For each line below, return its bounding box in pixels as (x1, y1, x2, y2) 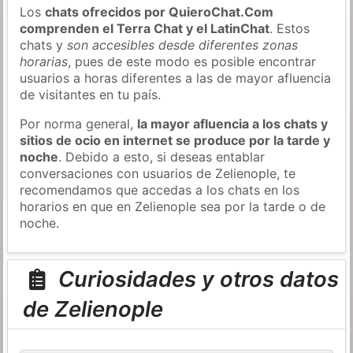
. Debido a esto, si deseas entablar (58, 148, 266, 165)
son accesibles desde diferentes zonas (67, 36, 299, 53)
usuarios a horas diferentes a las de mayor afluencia (20, 69, 332, 86)
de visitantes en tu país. (20, 86, 162, 102)
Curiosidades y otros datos (52, 266, 339, 293)
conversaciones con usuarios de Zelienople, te (20, 165, 296, 181)
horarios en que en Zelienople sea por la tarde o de (20, 198, 326, 214)
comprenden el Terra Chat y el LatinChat (20, 20, 270, 36)
